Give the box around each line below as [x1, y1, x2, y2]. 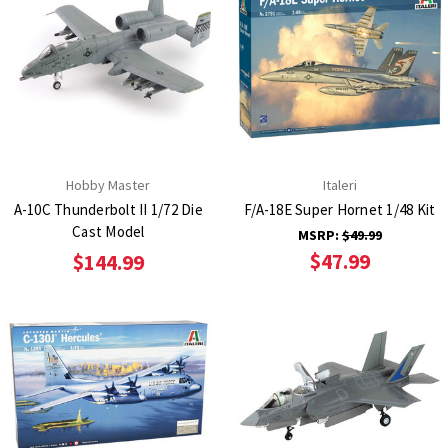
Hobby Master [66, 175, 151, 194]
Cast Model [72, 221, 145, 241]
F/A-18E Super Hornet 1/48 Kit [244, 199, 436, 219]
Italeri [322, 175, 357, 194]
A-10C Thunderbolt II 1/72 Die [13, 199, 203, 219]
